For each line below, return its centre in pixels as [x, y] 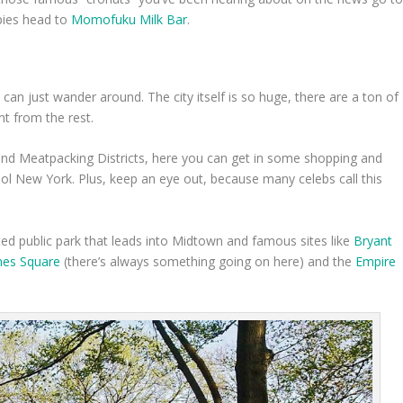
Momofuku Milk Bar [130, 20]
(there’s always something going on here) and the [208, 261]
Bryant [373, 240]
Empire [376, 261]
